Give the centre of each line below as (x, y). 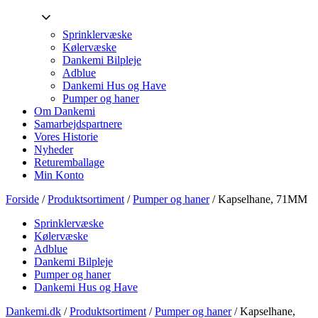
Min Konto (59, 175)
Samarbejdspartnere (78, 124)
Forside (22, 199)
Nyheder (54, 149)
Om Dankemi (65, 111)
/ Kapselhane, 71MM (258, 199)
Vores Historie (66, 137)
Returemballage (69, 162)
